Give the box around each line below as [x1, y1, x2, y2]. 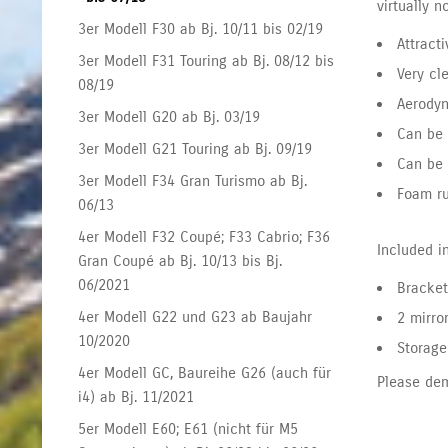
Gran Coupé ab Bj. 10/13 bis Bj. [78, 251, 283, 270]
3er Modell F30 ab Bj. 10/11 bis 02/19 [78, 19, 324, 38]
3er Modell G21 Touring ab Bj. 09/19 [78, 139, 313, 158]
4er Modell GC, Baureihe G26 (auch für [78, 363, 332, 382]
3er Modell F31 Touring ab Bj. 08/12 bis [78, 51, 335, 70]
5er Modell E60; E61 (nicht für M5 [78, 419, 299, 438]
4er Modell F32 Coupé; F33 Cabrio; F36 [78, 227, 331, 246]
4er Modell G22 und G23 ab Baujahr [78, 307, 313, 326]
